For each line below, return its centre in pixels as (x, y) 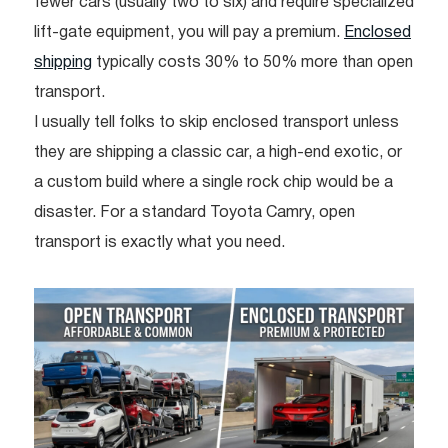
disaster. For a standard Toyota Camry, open (194, 213)
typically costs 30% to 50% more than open (252, 63)
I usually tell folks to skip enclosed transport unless (216, 123)
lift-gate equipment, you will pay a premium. (189, 33)
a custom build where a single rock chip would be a (213, 183)
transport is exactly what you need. (159, 243)
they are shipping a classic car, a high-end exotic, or (218, 153)
